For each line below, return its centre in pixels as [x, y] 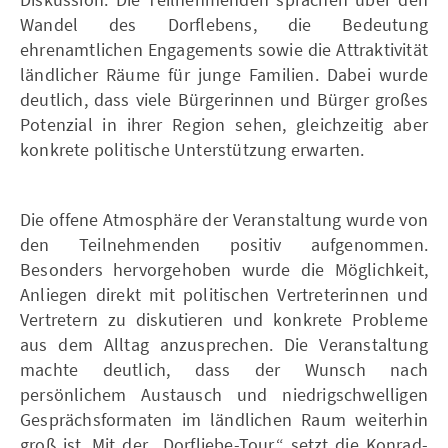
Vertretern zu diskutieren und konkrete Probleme [224, 319]
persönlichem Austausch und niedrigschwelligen [224, 394]
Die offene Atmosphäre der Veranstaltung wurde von [224, 219]
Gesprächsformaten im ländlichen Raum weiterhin [224, 419]
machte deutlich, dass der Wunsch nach [224, 369]
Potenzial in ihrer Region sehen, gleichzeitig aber [224, 124]
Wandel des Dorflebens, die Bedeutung [224, 24]
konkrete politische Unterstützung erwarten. [192, 149]
